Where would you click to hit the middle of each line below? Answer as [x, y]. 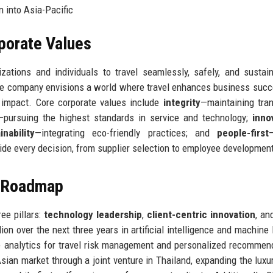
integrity [182, 102]
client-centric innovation [201, 214]
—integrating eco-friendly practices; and [126, 133]
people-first [243, 133]
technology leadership [93, 214]
